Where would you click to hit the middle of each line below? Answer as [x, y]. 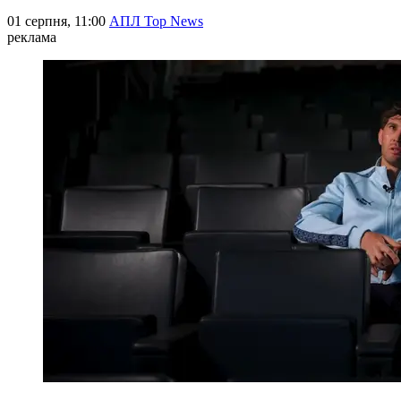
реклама [32, 37]
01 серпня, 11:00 [58, 21]
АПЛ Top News [156, 21]
